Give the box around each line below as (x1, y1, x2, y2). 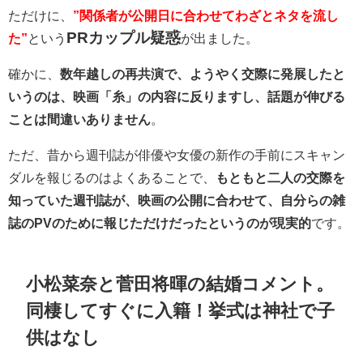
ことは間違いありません (8, 113, 151, 126)
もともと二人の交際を (216, 171, 345, 185)
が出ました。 (181, 32, 258, 45)
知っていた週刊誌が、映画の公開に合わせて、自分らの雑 (8, 194, 345, 207)
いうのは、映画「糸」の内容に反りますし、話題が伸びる (8, 90, 345, 104)
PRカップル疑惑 (66, 30, 181, 46)
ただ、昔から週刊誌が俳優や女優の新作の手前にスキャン (8, 148, 345, 162)
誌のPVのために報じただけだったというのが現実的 (8, 216, 311, 230)
